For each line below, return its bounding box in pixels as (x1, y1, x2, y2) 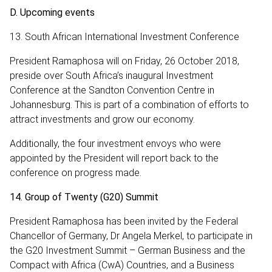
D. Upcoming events (10, 6, 95, 18)
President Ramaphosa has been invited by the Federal (10, 215, 238, 227)
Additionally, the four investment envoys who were (10, 137, 221, 149)
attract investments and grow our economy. (10, 113, 197, 125)
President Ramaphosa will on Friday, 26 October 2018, (10, 55, 239, 67)
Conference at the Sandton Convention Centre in (10, 84, 214, 96)
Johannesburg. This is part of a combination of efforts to (10, 98, 249, 110)
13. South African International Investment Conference (10, 30, 239, 42)
